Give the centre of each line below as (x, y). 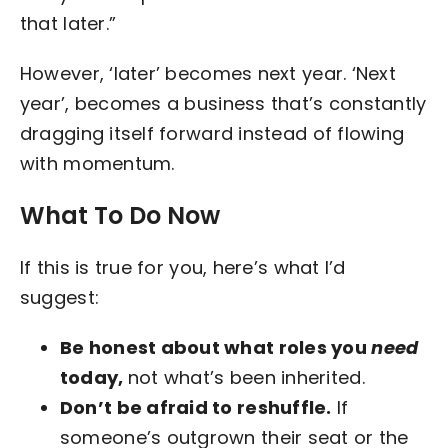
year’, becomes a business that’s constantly (223, 103)
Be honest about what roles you (215, 347)
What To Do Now (119, 215)
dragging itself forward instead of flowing (212, 133)
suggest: (59, 297)
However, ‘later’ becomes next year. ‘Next (207, 73)
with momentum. (97, 163)
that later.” (68, 23)
